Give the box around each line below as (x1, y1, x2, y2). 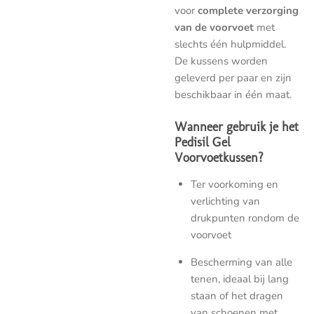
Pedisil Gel (175, 134, 231, 149)
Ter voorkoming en (190, 177, 278, 191)
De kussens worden (175, 54, 268, 69)
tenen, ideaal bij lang (190, 271, 289, 286)
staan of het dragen (190, 288, 283, 303)
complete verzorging (198, 4, 299, 18)
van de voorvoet (175, 20, 254, 35)
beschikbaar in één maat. (175, 88, 292, 102)
